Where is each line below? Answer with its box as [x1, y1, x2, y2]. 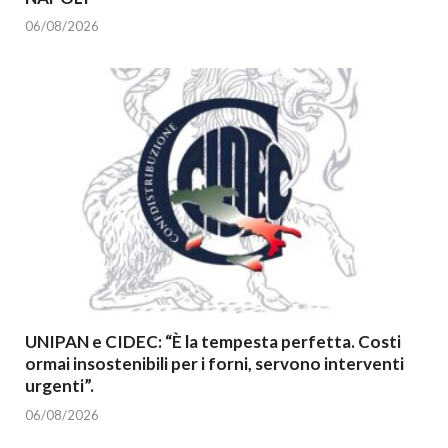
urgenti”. [25, 375, 94, 397]
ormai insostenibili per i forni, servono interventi [25, 353, 404, 375]
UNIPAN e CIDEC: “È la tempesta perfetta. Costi [25, 331, 401, 353]
